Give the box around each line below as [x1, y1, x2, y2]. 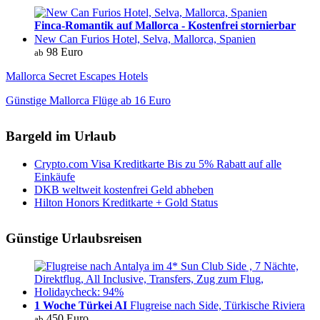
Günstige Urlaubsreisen [6, 231, 142, 246]
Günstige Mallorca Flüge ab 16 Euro [6, 94, 171, 107]
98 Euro [44, 46, 83, 59]
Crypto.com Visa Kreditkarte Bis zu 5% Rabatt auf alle [34, 158, 281, 171]
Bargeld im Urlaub [6, 129, 116, 144]
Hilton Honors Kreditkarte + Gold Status [34, 196, 218, 209]
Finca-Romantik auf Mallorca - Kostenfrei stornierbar [34, 19, 296, 32]
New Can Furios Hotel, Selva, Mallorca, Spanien [34, 33, 256, 46]
